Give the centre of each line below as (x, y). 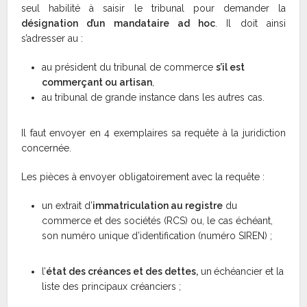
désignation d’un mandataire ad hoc (119, 24)
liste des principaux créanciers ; (112, 287)
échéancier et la (249, 272)
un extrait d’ (67, 206)
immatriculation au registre (158, 206)
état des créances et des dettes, (122, 272)
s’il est (231, 67)
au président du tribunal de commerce (129, 67)
